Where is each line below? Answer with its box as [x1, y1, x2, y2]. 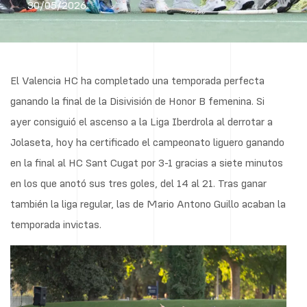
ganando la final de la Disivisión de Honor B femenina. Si [10, 94, 265, 108]
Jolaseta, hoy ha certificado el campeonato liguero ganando [10, 135, 284, 149]
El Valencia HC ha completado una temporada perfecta [10, 73, 265, 87]
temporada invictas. [10, 217, 101, 231]
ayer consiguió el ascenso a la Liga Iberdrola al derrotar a [10, 114, 273, 128]
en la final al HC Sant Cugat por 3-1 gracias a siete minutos [10, 156, 283, 169]
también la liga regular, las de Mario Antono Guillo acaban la [10, 197, 286, 210]
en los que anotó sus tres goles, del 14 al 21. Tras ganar [10, 176, 267, 190]
